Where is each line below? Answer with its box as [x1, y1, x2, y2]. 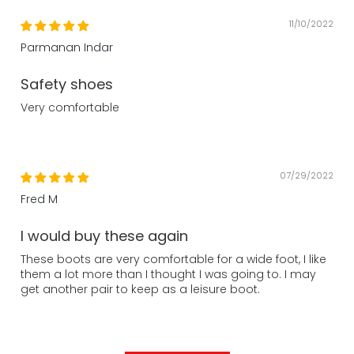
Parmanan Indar [21, 40, 113, 55]
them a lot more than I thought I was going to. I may [21, 266, 316, 282]
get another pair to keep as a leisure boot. [21, 281, 260, 297]
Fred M [21, 191, 58, 207]
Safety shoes [21, 74, 113, 94]
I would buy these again [21, 226, 188, 246]
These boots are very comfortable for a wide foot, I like [21, 251, 326, 267]
